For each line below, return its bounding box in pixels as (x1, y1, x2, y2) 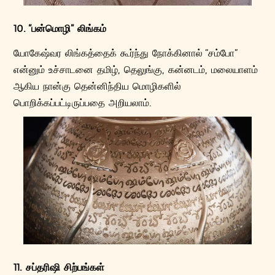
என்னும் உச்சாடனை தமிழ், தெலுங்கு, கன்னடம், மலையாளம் (14, 62, 258, 76)
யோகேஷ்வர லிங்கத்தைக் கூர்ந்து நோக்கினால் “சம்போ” (14, 45, 238, 59)
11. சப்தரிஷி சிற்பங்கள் (14, 260, 105, 274)
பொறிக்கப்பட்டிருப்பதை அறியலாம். (14, 95, 152, 109)
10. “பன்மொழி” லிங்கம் (14, 21, 107, 34)
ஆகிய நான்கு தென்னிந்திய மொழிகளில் (14, 79, 182, 92)
